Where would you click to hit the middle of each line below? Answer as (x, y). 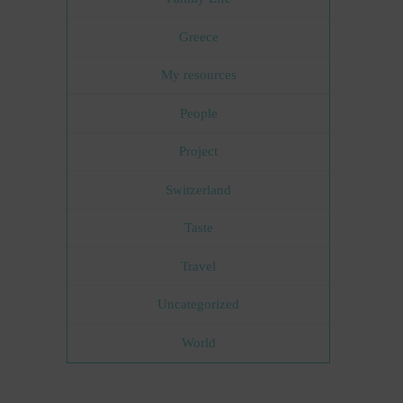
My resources (198, 75)
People (198, 113)
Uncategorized (199, 304)
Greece (198, 36)
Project (199, 152)
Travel (199, 266)
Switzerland (199, 189)
